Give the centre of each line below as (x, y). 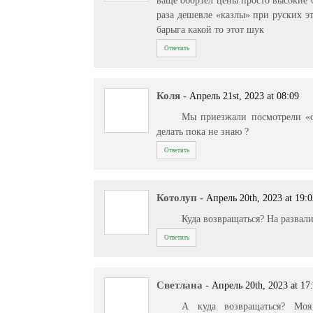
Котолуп (177, 198)
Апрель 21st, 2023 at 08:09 (245, 96)
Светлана (180, 285)
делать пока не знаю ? (203, 131)
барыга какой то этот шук (211, 29)
